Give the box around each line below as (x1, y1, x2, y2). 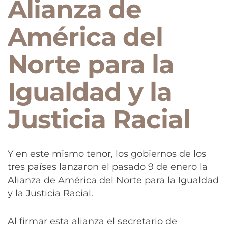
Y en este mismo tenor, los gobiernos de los (8, 148, 206, 159)
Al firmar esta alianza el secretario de (8, 215, 177, 227)
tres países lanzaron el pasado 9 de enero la (8, 161, 208, 173)
